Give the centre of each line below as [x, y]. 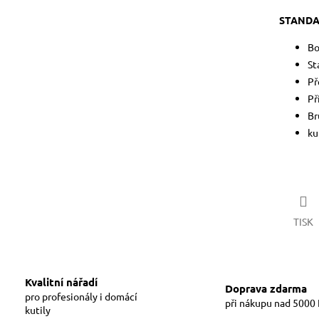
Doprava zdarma [266, 289]
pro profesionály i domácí [81, 296]
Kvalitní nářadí [61, 282]
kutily [38, 309]
